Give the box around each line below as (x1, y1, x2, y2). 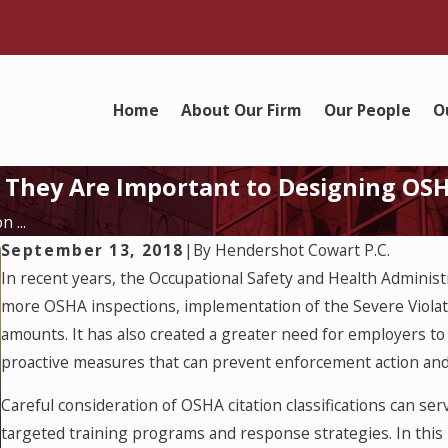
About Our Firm (181, 99, 303, 122)
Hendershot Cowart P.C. (214, 238, 390, 261)
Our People (324, 99, 412, 122)
